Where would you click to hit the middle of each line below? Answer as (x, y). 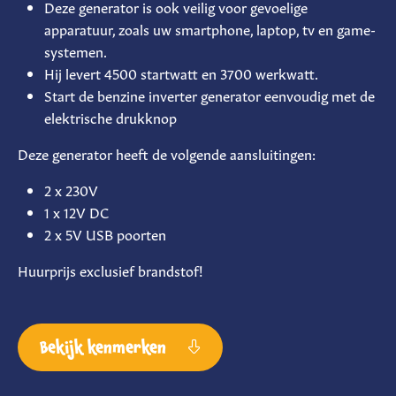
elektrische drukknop (110, 116)
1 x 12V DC (76, 211)
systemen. (76, 50)
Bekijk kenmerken (105, 347)
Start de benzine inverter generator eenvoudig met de (209, 94)
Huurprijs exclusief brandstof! (110, 269)
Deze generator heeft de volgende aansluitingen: (167, 152)
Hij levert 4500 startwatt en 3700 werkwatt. (181, 72)
